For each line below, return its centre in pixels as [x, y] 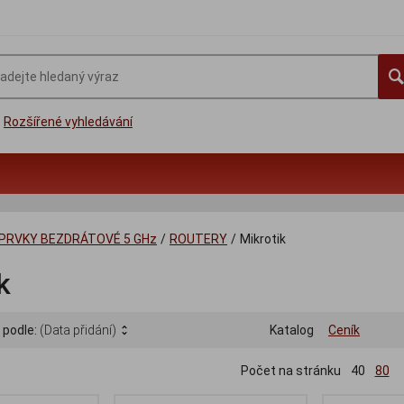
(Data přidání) [78, 331]
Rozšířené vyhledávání [68, 122]
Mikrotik [263, 239]
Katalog [292, 331]
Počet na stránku [290, 371]
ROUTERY [198, 239]
